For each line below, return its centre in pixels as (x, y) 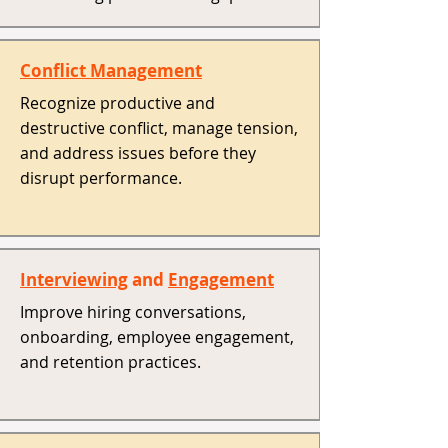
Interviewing (74, 279)
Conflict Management (111, 70)
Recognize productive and (117, 103)
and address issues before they (138, 153)
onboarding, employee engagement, (157, 337)
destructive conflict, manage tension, (159, 128)
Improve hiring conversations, (133, 312)
